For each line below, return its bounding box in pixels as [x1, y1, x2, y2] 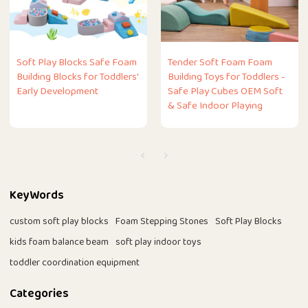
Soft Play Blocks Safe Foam [16, 54, 137, 72]
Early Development [16, 83, 99, 101]
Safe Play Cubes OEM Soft [168, 83, 283, 101]
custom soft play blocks [10, 213, 109, 230]
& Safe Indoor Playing [168, 98, 263, 115]
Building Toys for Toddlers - [168, 69, 285, 87]
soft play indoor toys [115, 234, 202, 251]
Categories [10, 283, 69, 305]
